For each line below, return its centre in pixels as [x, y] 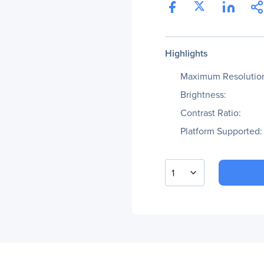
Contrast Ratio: [211, 113]
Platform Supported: [221, 131]
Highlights [187, 53]
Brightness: [203, 95]
